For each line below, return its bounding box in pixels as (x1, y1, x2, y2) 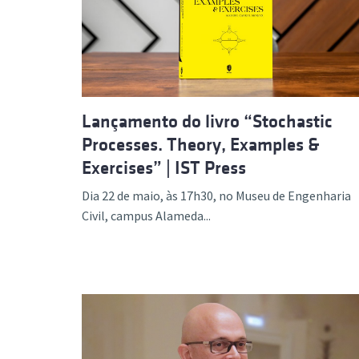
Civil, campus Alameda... (82, 207, 211, 224)
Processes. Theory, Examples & (82, 134, 320, 155)
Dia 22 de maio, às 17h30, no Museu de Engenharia (82, 187, 351, 204)
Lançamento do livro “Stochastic (82, 111, 333, 131)
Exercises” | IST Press (82, 157, 246, 178)
